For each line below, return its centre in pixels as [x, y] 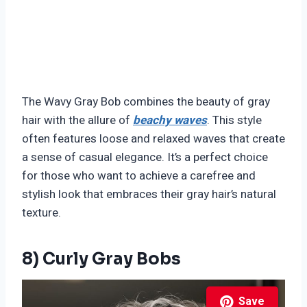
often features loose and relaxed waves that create [153, 139]
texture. [41, 213]
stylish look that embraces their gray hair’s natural [149, 195]
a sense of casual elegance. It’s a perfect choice [145, 158]
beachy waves [170, 121]
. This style [234, 121]
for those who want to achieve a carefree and [139, 176]
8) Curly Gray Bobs [101, 259]
